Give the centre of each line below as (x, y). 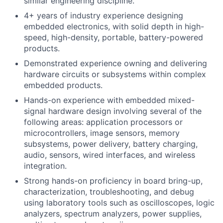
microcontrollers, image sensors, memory (102, 133)
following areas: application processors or (103, 122)
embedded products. (63, 85)
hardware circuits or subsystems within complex (115, 74)
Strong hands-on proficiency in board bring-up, (113, 181)
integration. (45, 166)
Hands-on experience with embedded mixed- (109, 100)
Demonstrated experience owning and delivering (115, 63)
